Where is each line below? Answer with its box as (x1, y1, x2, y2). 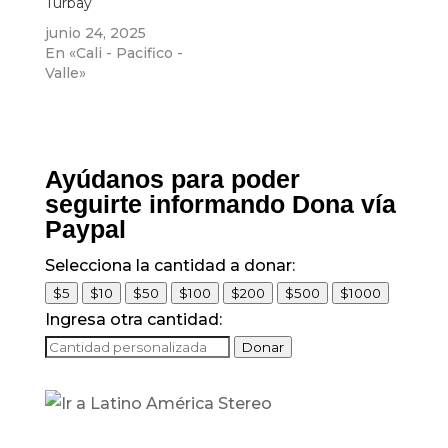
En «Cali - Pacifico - (44, 44, 183, 63)
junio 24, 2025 (44, 24, 146, 43)
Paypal (44, 215, 126, 244)
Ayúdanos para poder (44, 165, 300, 194)
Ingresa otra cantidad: (44, 310, 222, 330)
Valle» (44, 64, 86, 83)
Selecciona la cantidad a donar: (44, 256, 295, 276)
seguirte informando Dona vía (44, 190, 396, 219)
